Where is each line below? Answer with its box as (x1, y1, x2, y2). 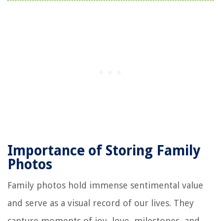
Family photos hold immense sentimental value (7, 180, 203, 190)
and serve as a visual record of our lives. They (7, 197, 194, 208)
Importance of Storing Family (7, 142, 200, 159)
